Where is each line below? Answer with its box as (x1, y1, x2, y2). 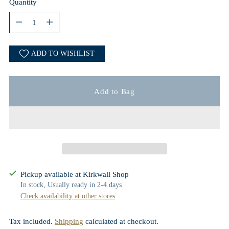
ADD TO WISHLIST (31, 50, 95, 58)
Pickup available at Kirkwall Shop (20, 170, 129, 179)
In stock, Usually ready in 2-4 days (20, 181, 122, 189)
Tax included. (9, 217, 55, 226)
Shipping (55, 217, 83, 226)
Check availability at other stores (20, 192, 115, 200)
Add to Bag (94, 86, 135, 96)
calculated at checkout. (83, 217, 158, 226)
